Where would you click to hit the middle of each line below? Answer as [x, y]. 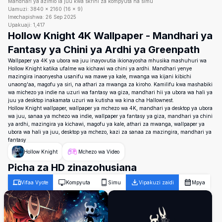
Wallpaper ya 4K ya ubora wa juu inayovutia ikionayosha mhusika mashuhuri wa [107, 60]
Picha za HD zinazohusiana [72, 167]
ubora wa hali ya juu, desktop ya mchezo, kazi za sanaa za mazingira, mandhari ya [110, 132]
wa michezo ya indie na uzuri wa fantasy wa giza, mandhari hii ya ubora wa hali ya [110, 92]
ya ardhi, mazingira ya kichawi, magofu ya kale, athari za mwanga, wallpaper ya [106, 124]
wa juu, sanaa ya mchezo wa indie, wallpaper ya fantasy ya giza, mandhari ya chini [110, 116]
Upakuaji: [20, 25]
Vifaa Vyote [34, 182]
